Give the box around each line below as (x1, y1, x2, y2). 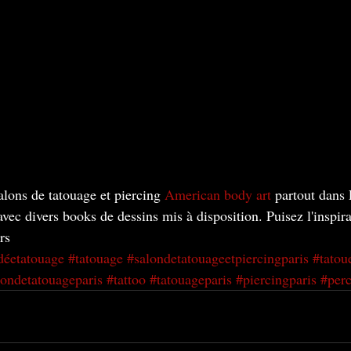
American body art (165, 185, 271, 204)
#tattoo (107, 270, 146, 289)
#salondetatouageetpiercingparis (127, 248, 309, 268)
